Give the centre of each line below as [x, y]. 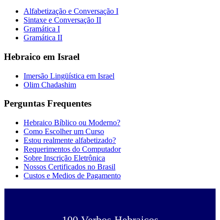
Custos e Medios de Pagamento [72, 176]
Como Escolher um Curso [64, 132]
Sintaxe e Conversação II [62, 20]
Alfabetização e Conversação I [71, 11]
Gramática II [43, 38]
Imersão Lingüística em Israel [69, 76]
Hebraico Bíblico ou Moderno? [72, 123]
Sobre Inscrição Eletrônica [64, 158]
